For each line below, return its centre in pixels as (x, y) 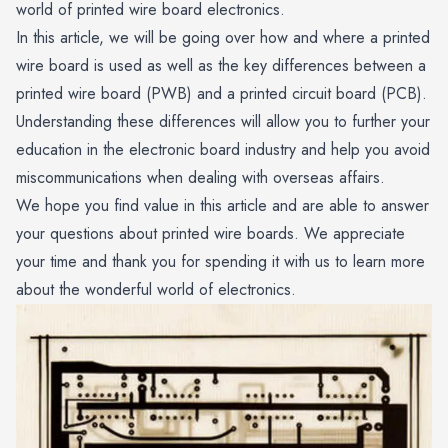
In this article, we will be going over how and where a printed (223, 37)
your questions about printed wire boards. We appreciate (210, 233)
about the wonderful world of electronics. (156, 289)
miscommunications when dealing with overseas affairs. (200, 177)
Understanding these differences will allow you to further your (223, 121)
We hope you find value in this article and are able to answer (222, 205)
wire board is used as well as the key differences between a (221, 65)
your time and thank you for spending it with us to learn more (220, 261)
